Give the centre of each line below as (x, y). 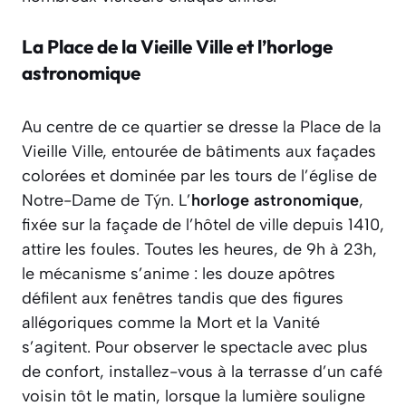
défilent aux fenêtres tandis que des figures (183, 299)
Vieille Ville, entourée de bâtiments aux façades (199, 152)
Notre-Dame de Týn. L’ (106, 201)
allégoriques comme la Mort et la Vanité (171, 323)
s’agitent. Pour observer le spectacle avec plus (195, 348)
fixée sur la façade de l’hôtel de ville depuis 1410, (203, 225)
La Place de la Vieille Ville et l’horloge (177, 47)
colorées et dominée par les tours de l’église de (199, 176)
